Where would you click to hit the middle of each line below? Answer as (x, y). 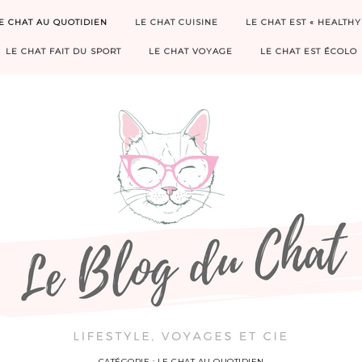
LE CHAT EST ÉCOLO (308, 51)
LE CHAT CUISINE (177, 22)
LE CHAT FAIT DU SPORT (63, 51)
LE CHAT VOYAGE (190, 51)
